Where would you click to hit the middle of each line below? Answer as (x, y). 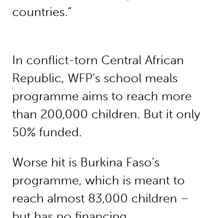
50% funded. (47, 132)
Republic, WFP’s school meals (95, 78)
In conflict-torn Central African (98, 60)
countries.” (42, 12)
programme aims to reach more (102, 96)
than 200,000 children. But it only (106, 114)
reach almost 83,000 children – (100, 199)
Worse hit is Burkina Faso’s (86, 163)
